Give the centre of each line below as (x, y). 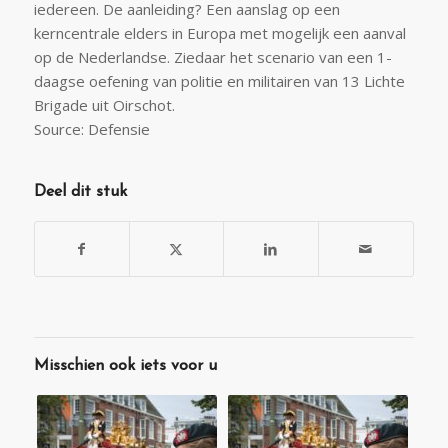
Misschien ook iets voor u (125, 366)
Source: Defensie (91, 129)
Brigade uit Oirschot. (104, 105)
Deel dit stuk (80, 192)
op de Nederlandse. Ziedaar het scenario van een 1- (212, 57)
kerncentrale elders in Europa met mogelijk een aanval (219, 33)
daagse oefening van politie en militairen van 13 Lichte (219, 81)
